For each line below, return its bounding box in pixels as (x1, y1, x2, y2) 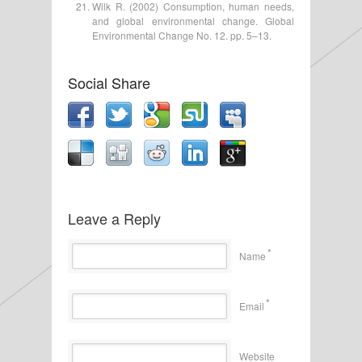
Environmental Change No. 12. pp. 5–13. (92, 27, 271, 42)
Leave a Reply (68, 207, 161, 229)
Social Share (68, 71, 150, 93)
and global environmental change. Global (92, 13, 294, 27)
